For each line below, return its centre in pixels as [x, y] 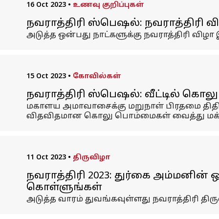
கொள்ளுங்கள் [64, 188]
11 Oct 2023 [46, 158]
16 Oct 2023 [46, 5]
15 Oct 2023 [46, 77]
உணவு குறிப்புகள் [108, 5]
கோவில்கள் [97, 77]
